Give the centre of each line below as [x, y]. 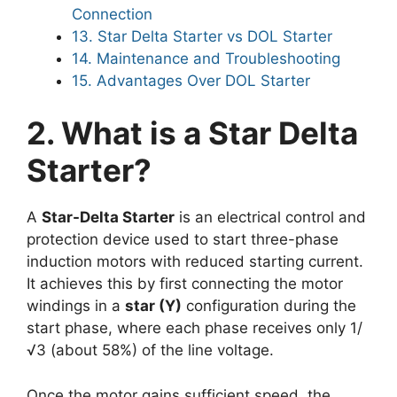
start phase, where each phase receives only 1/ [195, 328]
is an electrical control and [270, 217]
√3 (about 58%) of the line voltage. [150, 350]
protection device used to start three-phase [183, 239]
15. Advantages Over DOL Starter [191, 80]
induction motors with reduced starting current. [195, 261]
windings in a [76, 306]
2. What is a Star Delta [192, 133]
